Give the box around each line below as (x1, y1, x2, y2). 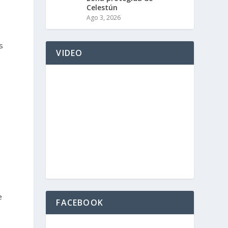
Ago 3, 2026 (87, 13, 121, 22)
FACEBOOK (56, 197, 103, 208)
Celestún (87, 3, 118, 12)
